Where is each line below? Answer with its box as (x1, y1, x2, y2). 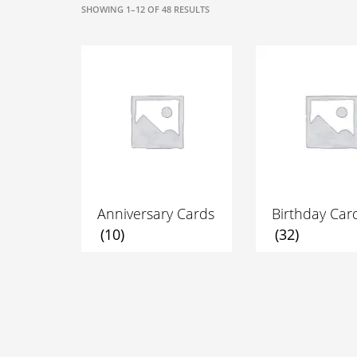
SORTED (209, 2, 242, 14)
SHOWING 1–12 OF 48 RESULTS (81, 3, 210, 15)
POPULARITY (209, 31, 262, 43)
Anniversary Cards (97, 204, 214, 224)
